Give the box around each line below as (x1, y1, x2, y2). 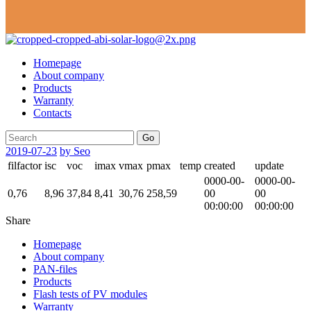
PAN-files (33, 263, 77, 276)
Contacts (33, 107, 72, 119)
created (204, 160, 235, 172)
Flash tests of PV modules (33, 288, 147, 301)
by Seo (60, 145, 90, 158)
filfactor (8, 160, 42, 172)
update (255, 160, 284, 172)
